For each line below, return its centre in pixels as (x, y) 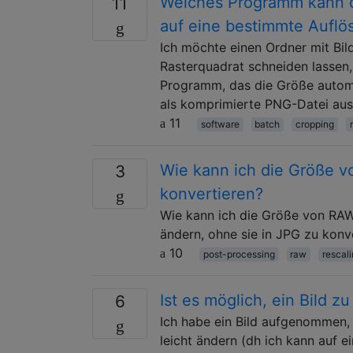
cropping (314, 124)
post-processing (239, 254)
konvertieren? (212, 193)
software (220, 124)
